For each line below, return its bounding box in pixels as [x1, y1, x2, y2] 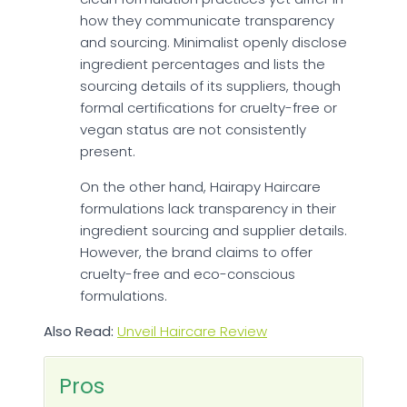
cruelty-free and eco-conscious [80, 264, 295, 284]
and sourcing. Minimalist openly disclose [80, 33, 347, 53]
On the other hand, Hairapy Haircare [80, 177, 321, 197]
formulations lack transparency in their [80, 199, 336, 219]
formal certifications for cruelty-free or [80, 98, 337, 118]
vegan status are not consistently [80, 120, 306, 140]
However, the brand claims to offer [80, 243, 313, 263]
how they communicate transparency [80, 11, 334, 31]
